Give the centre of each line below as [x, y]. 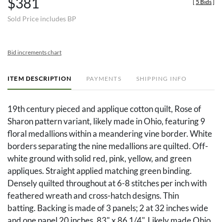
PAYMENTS [104, 79]
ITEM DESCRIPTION [40, 79]
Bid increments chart [34, 53]
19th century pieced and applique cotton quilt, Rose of [104, 109]
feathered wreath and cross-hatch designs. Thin [93, 196]
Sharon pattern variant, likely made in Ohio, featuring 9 [106, 121]
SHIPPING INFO [162, 79]
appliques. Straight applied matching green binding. [100, 171]
